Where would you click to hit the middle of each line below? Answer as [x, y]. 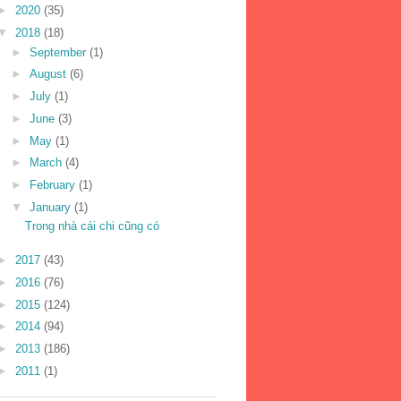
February [54, 185]
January [51, 207]
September [59, 52]
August [49, 74]
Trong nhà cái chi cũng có [93, 226]
